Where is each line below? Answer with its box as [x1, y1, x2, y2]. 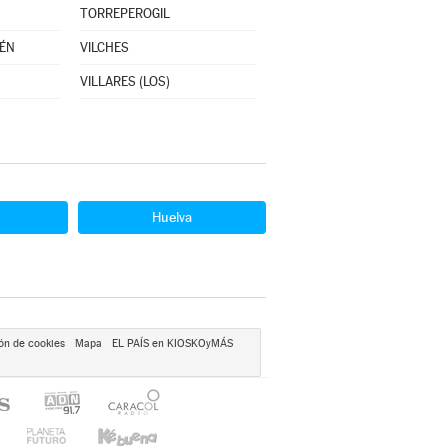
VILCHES [79, 40, 129, 55]
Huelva [152, 209, 192, 225]
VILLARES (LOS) [79, 74, 170, 89]
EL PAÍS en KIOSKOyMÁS [111, 337, 233, 350]
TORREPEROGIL [79, 6, 170, 21]
